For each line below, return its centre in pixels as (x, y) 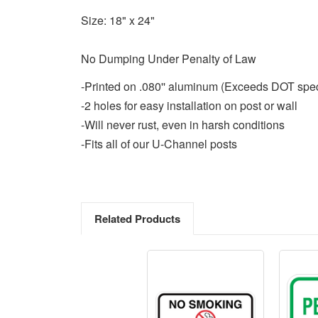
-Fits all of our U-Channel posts (159, 143)
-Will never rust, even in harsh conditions (183, 124)
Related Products (137, 218)
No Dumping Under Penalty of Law (169, 58)
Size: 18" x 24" (118, 20)
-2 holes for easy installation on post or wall (189, 105)
